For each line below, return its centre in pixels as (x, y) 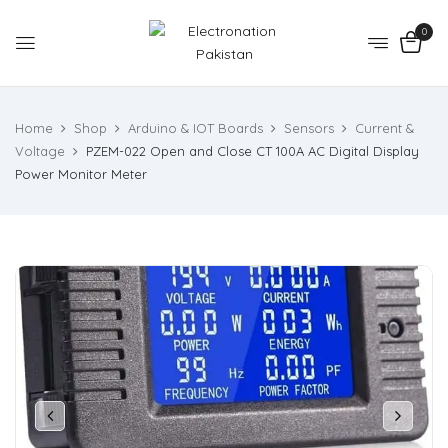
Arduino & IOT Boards (195, 128)
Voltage (40, 151)
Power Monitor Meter (81, 174)
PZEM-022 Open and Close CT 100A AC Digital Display (252, 151)
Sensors (309, 128)
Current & (384, 128)
